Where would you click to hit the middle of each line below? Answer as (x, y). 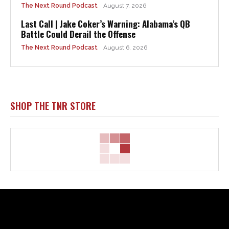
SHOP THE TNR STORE (53, 105)
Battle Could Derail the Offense (78, 34)
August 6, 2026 (125, 48)
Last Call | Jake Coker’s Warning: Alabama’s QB (106, 24)
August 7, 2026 (125, 6)
